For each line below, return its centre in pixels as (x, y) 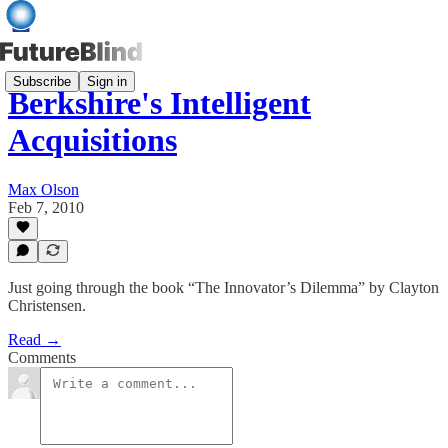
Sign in (107, 81)
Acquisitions (92, 140)
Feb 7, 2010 (46, 207)
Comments (42, 357)
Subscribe (42, 81)
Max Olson (43, 189)
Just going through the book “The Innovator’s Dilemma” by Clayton (223, 287)
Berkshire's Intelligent (159, 103)
